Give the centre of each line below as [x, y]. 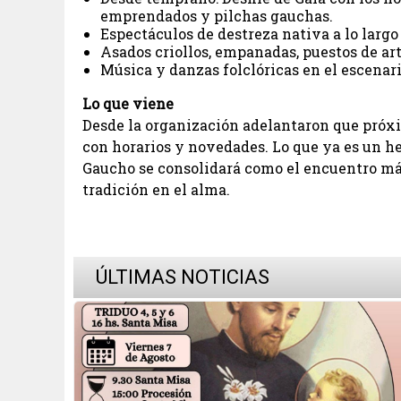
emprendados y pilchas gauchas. [217, 15]
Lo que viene [128, 103]
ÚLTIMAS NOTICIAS [180, 277]
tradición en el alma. [156, 189]
